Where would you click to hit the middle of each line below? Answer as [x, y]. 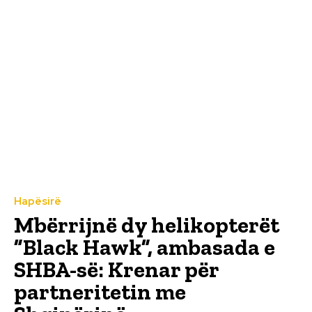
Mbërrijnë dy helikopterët [147, 225]
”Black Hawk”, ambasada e [145, 248]
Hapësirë [38, 202]
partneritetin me [100, 292]
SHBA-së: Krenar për [117, 270]
